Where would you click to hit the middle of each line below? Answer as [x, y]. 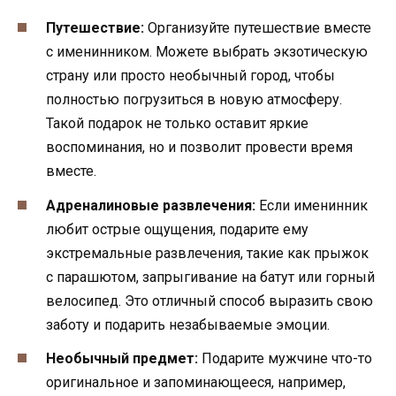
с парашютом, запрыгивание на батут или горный [210, 277]
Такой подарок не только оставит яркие [177, 124]
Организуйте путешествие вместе [258, 28]
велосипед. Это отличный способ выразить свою [209, 301]
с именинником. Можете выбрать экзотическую [207, 52]
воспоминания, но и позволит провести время [199, 148]
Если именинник [312, 205]
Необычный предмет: [122, 358]
